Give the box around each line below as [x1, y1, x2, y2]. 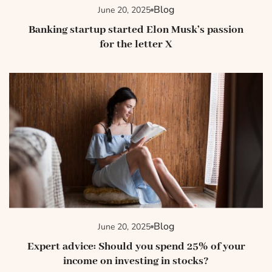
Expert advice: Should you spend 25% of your [27, 240, 245, 254]
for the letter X [100, 38, 172, 52]
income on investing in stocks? [63, 254, 209, 268]
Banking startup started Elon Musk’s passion [29, 23, 243, 37]
